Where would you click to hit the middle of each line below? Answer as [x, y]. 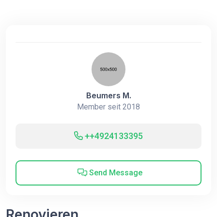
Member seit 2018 [108, 107]
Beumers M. [108, 95]
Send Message [115, 173]
